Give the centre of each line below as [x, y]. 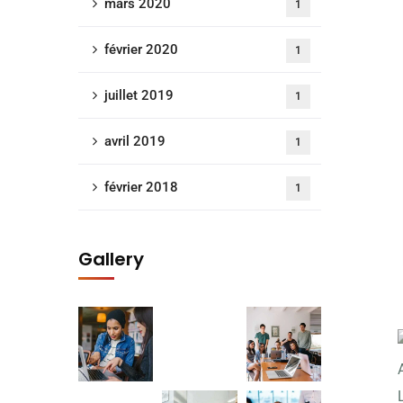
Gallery [111, 259]
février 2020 [141, 49]
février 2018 [141, 187]
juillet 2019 [139, 95]
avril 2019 [135, 141]
